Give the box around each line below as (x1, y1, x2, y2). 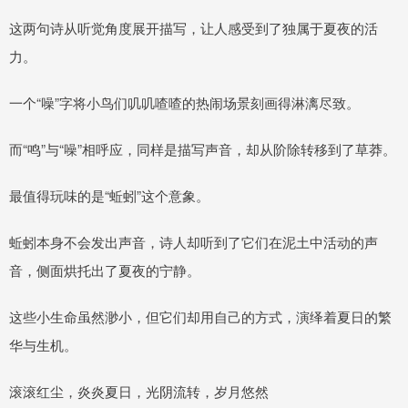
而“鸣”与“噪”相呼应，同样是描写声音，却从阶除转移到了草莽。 (9, 139, 396, 159)
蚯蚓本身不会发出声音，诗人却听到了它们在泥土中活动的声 (9, 232, 378, 252)
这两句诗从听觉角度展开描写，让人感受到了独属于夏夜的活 (9, 18, 378, 38)
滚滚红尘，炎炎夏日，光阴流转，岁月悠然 (9, 382, 269, 402)
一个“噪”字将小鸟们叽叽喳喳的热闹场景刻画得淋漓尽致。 (9, 93, 360, 113)
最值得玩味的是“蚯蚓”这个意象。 (9, 186, 209, 206)
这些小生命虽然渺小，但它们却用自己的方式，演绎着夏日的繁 (9, 307, 392, 327)
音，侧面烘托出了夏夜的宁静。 (9, 260, 200, 280)
